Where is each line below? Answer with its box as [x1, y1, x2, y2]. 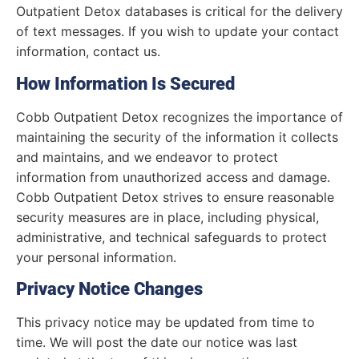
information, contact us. [16, 43, 160, 60]
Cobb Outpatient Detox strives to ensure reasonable [16, 188, 334, 205]
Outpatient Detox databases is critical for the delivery [16, 3, 343, 20]
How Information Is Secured [16, 73, 235, 94]
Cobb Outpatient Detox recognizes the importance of [16, 108, 343, 125]
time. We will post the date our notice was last [16, 333, 297, 350]
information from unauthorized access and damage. [16, 168, 330, 185]
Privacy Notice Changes [16, 278, 203, 299]
